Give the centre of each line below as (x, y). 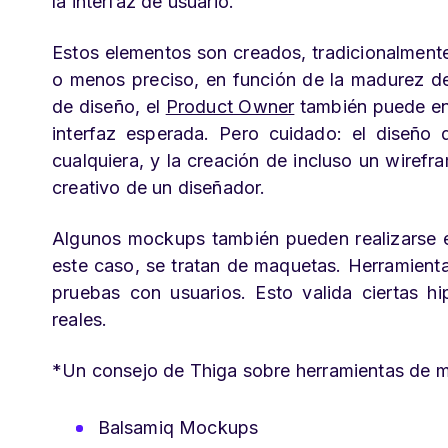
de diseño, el (109, 106)
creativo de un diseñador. (159, 187)
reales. (80, 319)
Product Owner (230, 106)
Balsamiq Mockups (178, 427)
